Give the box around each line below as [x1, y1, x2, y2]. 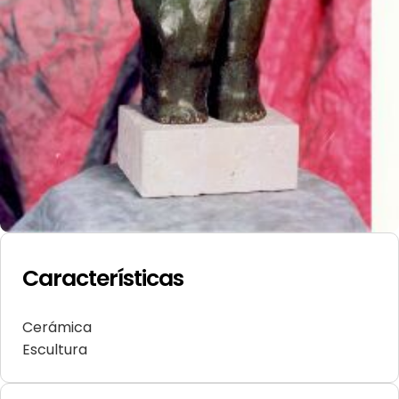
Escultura [22, 339, 87, 361]
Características [22, 263, 183, 295]
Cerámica [22, 317, 92, 338]
